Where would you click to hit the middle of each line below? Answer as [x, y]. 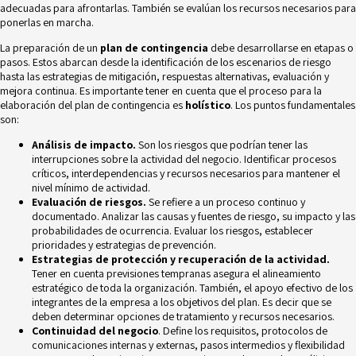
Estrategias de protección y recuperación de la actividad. [181, 259]
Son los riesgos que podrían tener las [222, 145]
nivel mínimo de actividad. [91, 188]
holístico [208, 105]
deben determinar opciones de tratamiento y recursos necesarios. [183, 316]
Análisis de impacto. [84, 145]
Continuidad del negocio [95, 331]
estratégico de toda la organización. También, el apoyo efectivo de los [192, 288]
